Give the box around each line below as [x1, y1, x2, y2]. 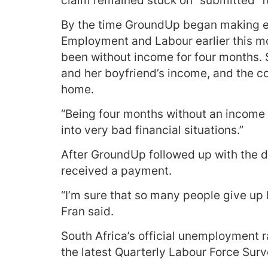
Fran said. [61, 205, 114, 219]
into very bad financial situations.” [61, 123, 243, 138]
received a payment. [61, 164, 172, 178]
